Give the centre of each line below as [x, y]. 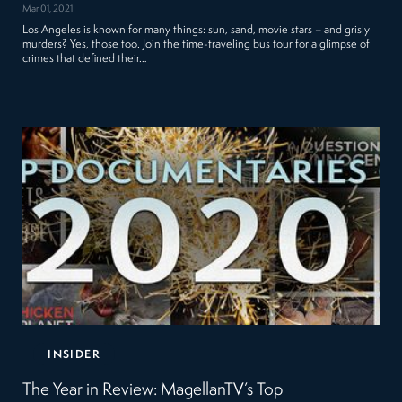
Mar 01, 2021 [48, 9]
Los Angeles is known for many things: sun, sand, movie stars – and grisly [197, 30]
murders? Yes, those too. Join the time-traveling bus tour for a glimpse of [197, 44]
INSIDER [74, 354]
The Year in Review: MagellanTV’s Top [153, 390]
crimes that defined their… [85, 58]
